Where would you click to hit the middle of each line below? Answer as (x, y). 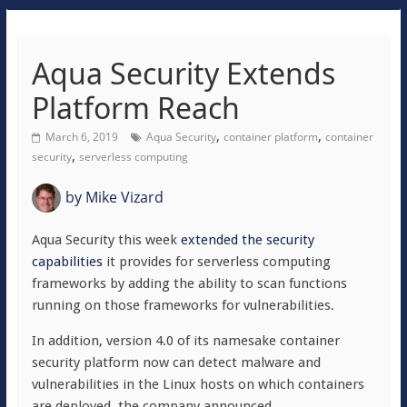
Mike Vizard (122, 197)
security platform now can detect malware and (176, 362)
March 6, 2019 (81, 137)
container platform (270, 137)
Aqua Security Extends (183, 73)
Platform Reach (135, 108)
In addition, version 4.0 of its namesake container (185, 341)
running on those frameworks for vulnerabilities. (183, 305)
